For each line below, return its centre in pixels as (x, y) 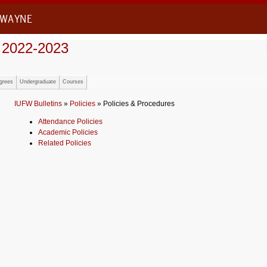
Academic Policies (68, 132)
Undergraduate (38, 82)
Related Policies (65, 143)
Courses (73, 82)
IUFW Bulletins (38, 104)
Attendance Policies (70, 122)
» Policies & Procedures (135, 104)
